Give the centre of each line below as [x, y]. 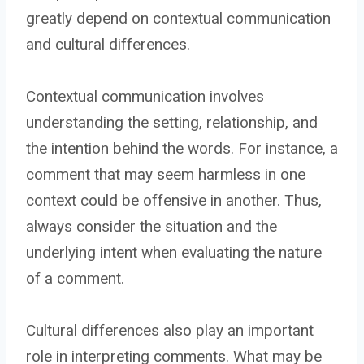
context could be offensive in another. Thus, [174, 200]
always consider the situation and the [152, 226]
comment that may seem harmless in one [166, 174]
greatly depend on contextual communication [178, 18]
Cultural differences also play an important [170, 330]
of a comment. [75, 278]
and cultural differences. [108, 44]
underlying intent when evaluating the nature [174, 252]
